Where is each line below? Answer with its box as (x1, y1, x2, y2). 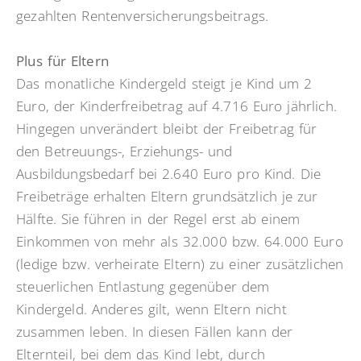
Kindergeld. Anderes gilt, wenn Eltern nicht (16, 300, 287, 319)
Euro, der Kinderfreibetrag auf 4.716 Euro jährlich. (16, 97, 337, 116)
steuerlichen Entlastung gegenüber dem (16, 277, 270, 297)
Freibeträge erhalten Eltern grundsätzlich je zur (16, 187, 318, 206)
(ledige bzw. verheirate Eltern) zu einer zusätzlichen (16, 255, 344, 274)
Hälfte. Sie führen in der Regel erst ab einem (16, 210, 301, 229)
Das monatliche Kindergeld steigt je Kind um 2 (16, 74, 313, 93)
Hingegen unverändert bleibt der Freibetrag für (16, 119, 317, 139)
